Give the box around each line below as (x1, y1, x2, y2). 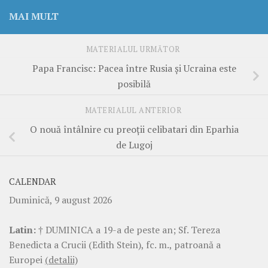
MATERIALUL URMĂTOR (86, 44, 182, 54)
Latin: (9, 223, 36, 236)
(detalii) (45, 252, 78, 266)
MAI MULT (9, 10, 59, 23)
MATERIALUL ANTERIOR (84, 105, 184, 115)
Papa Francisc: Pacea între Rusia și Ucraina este (32, 62, 236, 75)
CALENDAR (9, 175, 56, 187)
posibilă (117, 77, 151, 91)
